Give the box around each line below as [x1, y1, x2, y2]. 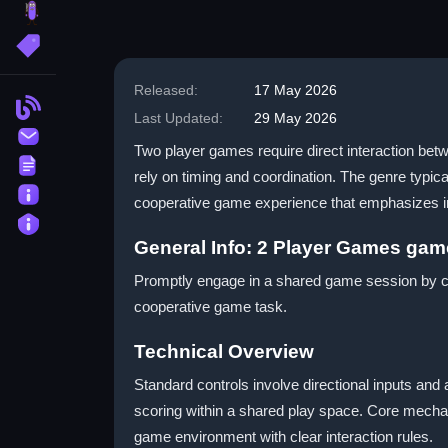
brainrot [72, 3, 128, 20]
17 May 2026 [254, 82, 337, 98]
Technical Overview [134, 341, 314, 362]
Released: [134, 82, 198, 98]
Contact [61, 125, 116, 143]
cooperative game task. [134, 298, 287, 315]
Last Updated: [134, 110, 223, 126]
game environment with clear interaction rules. [134, 428, 433, 445]
